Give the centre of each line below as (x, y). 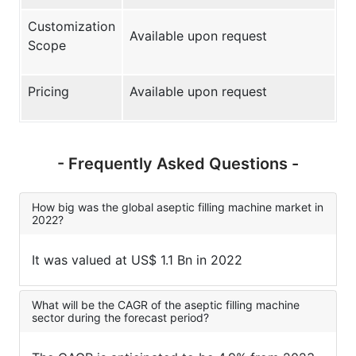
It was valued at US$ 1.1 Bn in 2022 (137, 260)
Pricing (48, 92)
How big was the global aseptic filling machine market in (178, 207)
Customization (72, 27)
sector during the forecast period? (120, 318)
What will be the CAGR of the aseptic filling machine (166, 305)
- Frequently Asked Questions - (178, 164)
